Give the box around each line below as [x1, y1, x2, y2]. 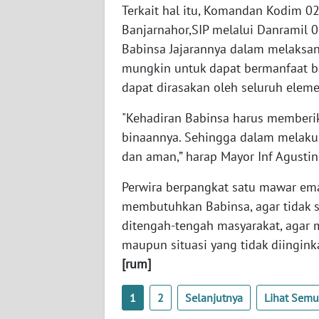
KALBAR [28, 231, 63, 244]
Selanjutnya [185, 291, 243, 305]
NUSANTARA [28, 21, 80, 33]
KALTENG [28, 284, 68, 297]
